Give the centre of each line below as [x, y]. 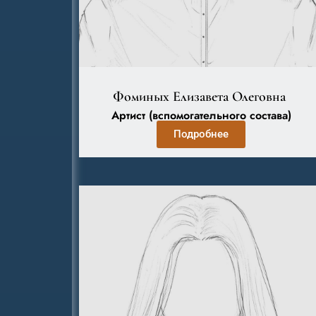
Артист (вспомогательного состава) [201, 115]
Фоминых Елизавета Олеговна [201, 97]
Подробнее [201, 134]
